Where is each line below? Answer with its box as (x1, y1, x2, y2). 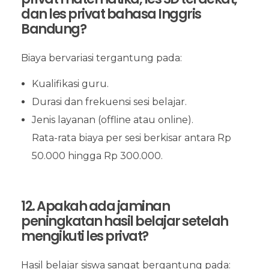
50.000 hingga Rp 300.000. (31, 150, 163, 162)
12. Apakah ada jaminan (21, 196, 169, 216)
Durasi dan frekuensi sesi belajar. (31, 95, 187, 107)
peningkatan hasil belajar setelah (21, 211, 228, 231)
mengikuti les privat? (21, 226, 148, 246)
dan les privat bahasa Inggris (21, 4, 201, 23)
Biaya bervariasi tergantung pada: (21, 52, 182, 64)
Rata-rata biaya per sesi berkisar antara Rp (31, 131, 231, 144)
